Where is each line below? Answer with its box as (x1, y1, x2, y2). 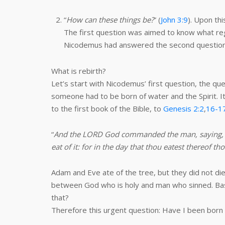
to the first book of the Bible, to (51, 103, 163, 114)
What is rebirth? (51, 66, 106, 76)
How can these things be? (66, 15, 154, 25)
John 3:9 (161, 15, 188, 25)
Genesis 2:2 (163, 103, 204, 114)
